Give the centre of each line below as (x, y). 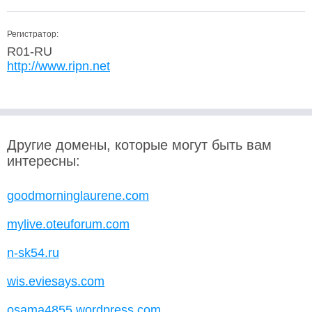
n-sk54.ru (33, 253)
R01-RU (30, 52)
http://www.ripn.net (58, 66)
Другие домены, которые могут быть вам (139, 145)
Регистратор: (33, 34)
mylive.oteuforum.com (68, 224)
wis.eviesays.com (56, 281)
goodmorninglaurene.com (78, 196)
